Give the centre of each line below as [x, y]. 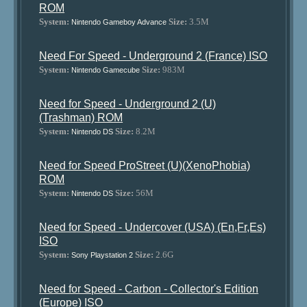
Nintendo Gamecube [106, 70]
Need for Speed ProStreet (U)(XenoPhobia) [145, 165]
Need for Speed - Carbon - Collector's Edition [149, 289]
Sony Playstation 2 [102, 255]
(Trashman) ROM [81, 118]
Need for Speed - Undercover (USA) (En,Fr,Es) [153, 227]
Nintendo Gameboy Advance [119, 22]
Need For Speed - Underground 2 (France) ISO [153, 56]
